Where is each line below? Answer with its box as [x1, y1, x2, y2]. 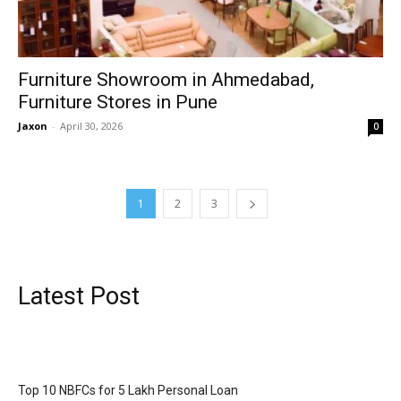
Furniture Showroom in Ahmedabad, [18, 69, 314, 91]
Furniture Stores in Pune [18, 91, 218, 114]
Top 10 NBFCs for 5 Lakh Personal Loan [18, 383, 238, 398]
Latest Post [18, 282, 140, 311]
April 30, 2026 [60, 119, 123, 133]
